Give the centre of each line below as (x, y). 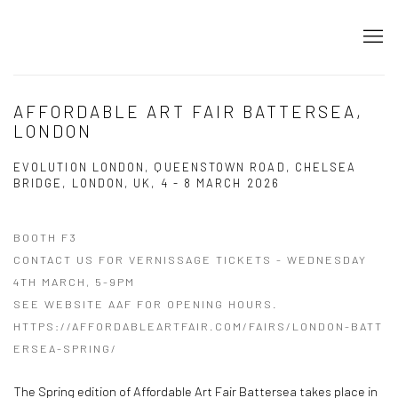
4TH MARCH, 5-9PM (74, 281)
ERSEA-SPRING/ (65, 348)
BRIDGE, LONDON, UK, (87, 183)
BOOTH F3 (45, 237)
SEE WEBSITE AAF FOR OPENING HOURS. (146, 303)
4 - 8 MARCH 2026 (222, 183)
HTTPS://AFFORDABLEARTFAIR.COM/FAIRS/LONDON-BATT (198, 326)
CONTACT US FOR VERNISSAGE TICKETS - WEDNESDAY (190, 259)
